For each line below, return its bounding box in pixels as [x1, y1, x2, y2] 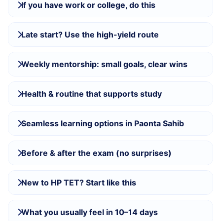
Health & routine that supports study [21, 89, 162, 99]
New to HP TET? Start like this [21, 178, 136, 187]
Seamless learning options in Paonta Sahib [21, 118, 184, 128]
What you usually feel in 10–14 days [21, 207, 158, 217]
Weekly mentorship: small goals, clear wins [21, 59, 187, 69]
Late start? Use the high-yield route [21, 30, 159, 39]
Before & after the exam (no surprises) [21, 148, 172, 158]
